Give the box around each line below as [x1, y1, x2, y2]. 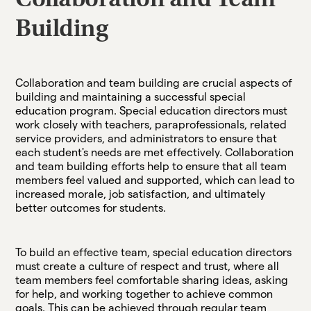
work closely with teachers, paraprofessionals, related [15, 118, 287, 131]
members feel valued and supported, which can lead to [15, 174, 295, 186]
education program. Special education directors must [15, 104, 288, 117]
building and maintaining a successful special [15, 90, 246, 103]
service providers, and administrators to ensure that [15, 132, 278, 144]
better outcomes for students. [15, 201, 167, 214]
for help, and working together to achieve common [15, 287, 274, 300]
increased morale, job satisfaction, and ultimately [15, 187, 266, 200]
